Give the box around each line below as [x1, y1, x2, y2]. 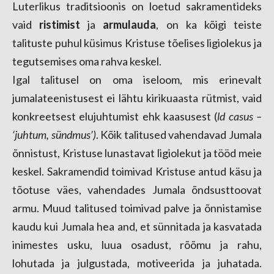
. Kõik [95, 128, 124, 141]
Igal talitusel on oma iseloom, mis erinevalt [12, 73, 262, 86]
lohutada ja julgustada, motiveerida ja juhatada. [12, 256, 262, 270]
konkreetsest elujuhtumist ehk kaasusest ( [12, 109, 218, 123]
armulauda [103, 18, 157, 31]
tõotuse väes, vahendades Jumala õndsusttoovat [12, 183, 262, 196]
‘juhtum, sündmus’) [12, 128, 96, 141]
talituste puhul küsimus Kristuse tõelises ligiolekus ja [12, 36, 262, 50]
